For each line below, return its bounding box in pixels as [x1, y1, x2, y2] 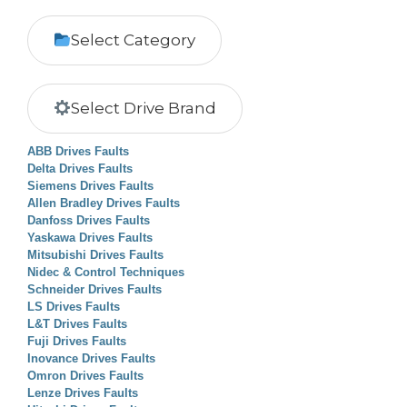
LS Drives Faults [27, 300, 120, 313]
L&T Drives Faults [27, 317, 127, 331]
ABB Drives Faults [27, 144, 129, 158]
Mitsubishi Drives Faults [27, 248, 164, 262]
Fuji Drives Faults [27, 334, 126, 348]
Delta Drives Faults [27, 162, 133, 175]
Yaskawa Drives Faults [27, 231, 153, 244]
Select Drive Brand [71, 99, 217, 117]
